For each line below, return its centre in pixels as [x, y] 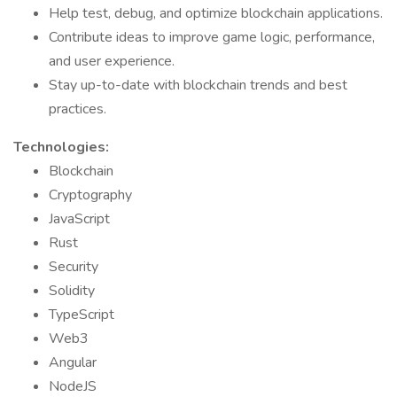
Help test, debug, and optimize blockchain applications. [216, 13]
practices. [78, 109]
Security [74, 267]
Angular [73, 362]
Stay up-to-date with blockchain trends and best [198, 85]
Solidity [72, 291]
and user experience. [112, 61]
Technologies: [61, 147]
